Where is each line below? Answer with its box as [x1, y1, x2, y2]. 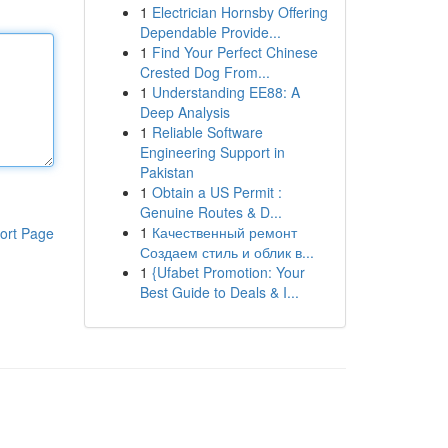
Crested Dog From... [139, 62, 270, 82]
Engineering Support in [139, 142, 285, 162]
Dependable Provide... [139, 22, 281, 42]
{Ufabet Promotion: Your [151, 262, 305, 282]
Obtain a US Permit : [151, 182, 282, 202]
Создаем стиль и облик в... [139, 242, 314, 262]
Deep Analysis [139, 102, 230, 122]
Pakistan [139, 162, 194, 182]
